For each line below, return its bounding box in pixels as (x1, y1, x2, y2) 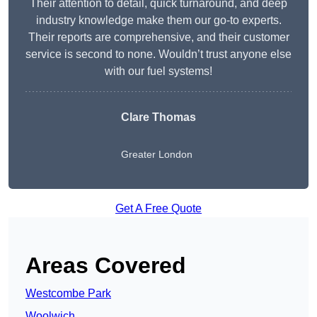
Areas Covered (25, 253, 186, 279)
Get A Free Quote (115, 202, 202, 215)
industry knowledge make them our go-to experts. (35, 14, 282, 27)
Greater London (121, 149, 192, 161)
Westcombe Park (25, 287, 111, 300)
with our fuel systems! (105, 65, 212, 78)
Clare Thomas (121, 111, 196, 124)
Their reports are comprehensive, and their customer (28, 31, 289, 44)
